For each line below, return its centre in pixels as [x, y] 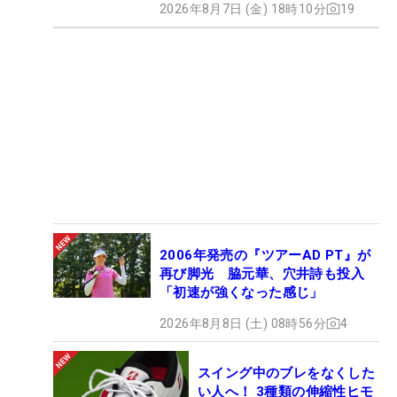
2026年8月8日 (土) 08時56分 [243, 323]
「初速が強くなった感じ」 [241, 292]
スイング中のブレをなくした [287, 373]
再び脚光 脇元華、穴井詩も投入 [262, 273]
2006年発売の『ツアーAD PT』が [265, 255]
